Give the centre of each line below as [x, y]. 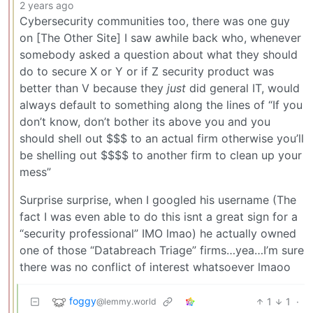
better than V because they [93, 88]
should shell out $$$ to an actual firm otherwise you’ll [162, 138]
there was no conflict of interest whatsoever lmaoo [155, 267]
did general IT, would [243, 88]
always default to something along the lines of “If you [161, 104]
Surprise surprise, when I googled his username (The [158, 199]
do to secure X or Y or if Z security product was [147, 71]
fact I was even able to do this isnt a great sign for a [159, 216]
